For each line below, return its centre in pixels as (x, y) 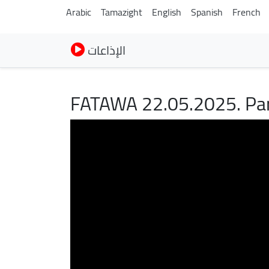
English (167, 12)
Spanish (207, 12)
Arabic (79, 12)
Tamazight (122, 12)
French (246, 12)
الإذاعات (107, 50)
